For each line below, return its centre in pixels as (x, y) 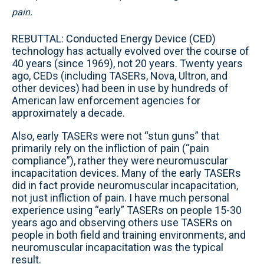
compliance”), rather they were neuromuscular (120, 161)
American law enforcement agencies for (106, 100)
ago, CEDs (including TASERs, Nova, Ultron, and (120, 76)
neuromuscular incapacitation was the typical (118, 247)
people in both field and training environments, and (129, 235)
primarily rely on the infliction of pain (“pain (110, 148)
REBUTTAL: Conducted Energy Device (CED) (114, 39)
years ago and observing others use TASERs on (122, 222)
